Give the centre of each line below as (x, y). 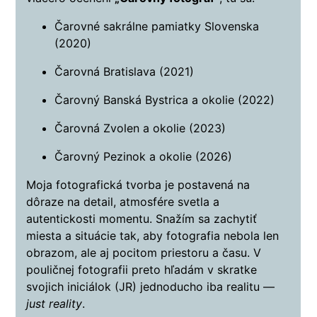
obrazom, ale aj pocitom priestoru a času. (140, 253)
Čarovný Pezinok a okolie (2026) (144, 157)
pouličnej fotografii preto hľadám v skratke (142, 270)
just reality (54, 304)
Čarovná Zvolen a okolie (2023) (140, 128)
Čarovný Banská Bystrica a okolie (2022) (165, 100)
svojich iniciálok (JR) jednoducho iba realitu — (151, 287)
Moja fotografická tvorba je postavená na (138, 185)
